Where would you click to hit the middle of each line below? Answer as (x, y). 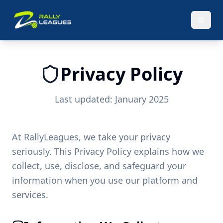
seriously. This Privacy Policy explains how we (108, 151)
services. (30, 195)
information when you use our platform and (105, 180)
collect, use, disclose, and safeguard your (99, 166)
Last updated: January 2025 (111, 99)
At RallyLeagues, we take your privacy (91, 137)
